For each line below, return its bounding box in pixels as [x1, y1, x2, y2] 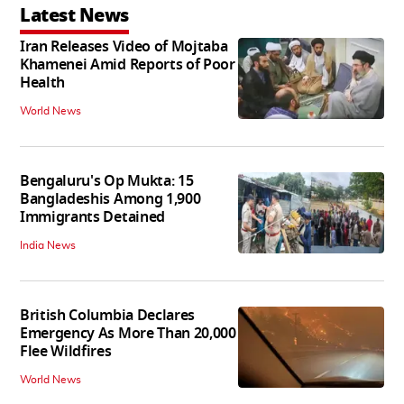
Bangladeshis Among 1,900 [20, 188, 201, 210]
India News [20, 239, 76, 251]
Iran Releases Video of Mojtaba [20, 35, 228, 58]
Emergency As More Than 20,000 [20, 322, 236, 344]
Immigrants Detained [20, 206, 165, 228]
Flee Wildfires [20, 340, 112, 363]
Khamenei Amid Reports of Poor [20, 53, 235, 76]
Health [20, 71, 66, 94]
